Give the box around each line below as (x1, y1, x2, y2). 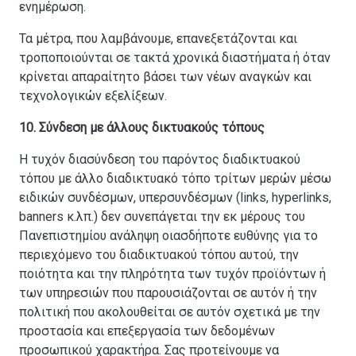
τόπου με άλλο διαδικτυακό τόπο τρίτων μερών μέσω (19, 171, 331, 187)
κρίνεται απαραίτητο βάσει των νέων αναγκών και (19, 69, 311, 85)
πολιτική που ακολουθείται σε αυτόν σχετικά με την (19, 304, 320, 320)
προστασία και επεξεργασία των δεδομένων (19, 323, 275, 339)
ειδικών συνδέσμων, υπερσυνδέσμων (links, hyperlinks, (19, 190, 331, 206)
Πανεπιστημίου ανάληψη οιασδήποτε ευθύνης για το (19, 228, 318, 244)
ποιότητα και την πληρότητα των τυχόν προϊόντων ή (19, 266, 326, 282)
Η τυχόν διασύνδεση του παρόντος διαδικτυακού (19, 152, 300, 168)
